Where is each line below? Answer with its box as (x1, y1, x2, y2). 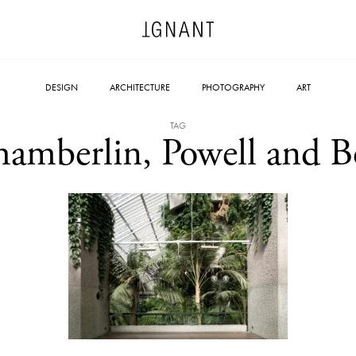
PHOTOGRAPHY (202, 81, 265, 94)
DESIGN (45, 81, 78, 94)
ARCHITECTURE (110, 81, 170, 94)
